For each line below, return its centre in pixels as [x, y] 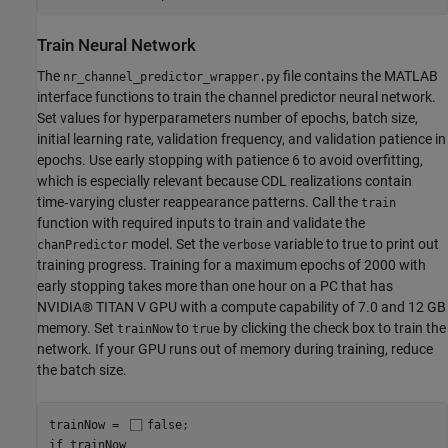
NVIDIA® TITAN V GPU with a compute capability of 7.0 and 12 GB [241, 306]
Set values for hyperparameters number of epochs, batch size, [227, 117]
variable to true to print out [355, 243]
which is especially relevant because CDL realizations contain [224, 180]
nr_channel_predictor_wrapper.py [171, 76]
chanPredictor [82, 244]
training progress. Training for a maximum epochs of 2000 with [231, 264]
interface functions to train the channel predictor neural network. [236, 96]
